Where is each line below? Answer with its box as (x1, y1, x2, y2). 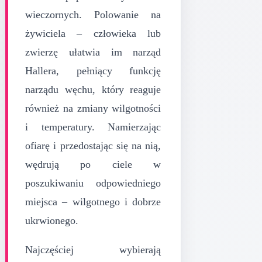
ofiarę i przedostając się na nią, (25, 139, 161, 151)
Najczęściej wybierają (25, 243, 161, 256)
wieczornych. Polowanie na (25, 8, 161, 20)
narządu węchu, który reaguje (25, 83, 161, 95)
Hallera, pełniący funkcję (25, 64, 161, 77)
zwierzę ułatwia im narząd (25, 46, 161, 58)
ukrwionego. (25, 214, 78, 226)
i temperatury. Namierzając (25, 120, 161, 133)
